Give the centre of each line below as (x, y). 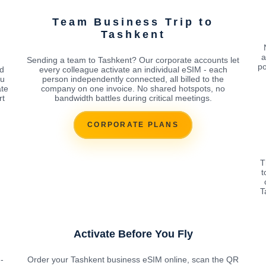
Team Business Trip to (133, 22)
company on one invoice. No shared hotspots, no (133, 88)
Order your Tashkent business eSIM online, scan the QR (133, 259)
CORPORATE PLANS (133, 125)
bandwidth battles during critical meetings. (133, 98)
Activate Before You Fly (133, 234)
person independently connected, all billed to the (133, 79)
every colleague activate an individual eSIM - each (133, 69)
